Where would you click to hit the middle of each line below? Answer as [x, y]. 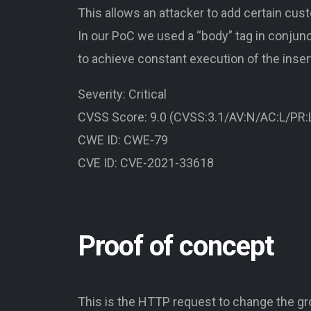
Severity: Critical [122, 94]
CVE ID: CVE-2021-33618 [146, 162]
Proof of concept [176, 246]
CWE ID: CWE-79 [123, 140]
